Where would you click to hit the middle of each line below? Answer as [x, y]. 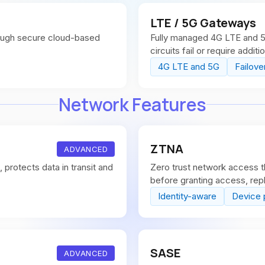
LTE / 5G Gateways [203, 23]
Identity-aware [187, 196]
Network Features [132, 104]
